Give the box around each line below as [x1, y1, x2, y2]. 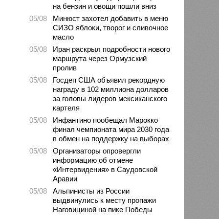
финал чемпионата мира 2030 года [53, 125, 170, 133]
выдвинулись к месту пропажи [53, 196, 156, 204]
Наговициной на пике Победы [53, 205, 153, 214]
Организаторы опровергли [53, 146, 141, 155]
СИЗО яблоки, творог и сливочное [53, 23, 169, 32]
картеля [53, 103, 80, 112]
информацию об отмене [53, 155, 133, 164]
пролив [53, 63, 77, 72]
